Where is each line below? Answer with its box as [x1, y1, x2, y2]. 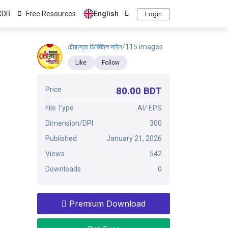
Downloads [45, 165, 81, 173]
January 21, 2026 [106, 134, 162, 142]
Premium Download [67, 198, 146, 209]
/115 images [122, 43, 163, 51]
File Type [45, 104, 74, 112]
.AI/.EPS [136, 104, 162, 112]
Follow [102, 59, 120, 66]
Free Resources [26, 10, 76, 18]
